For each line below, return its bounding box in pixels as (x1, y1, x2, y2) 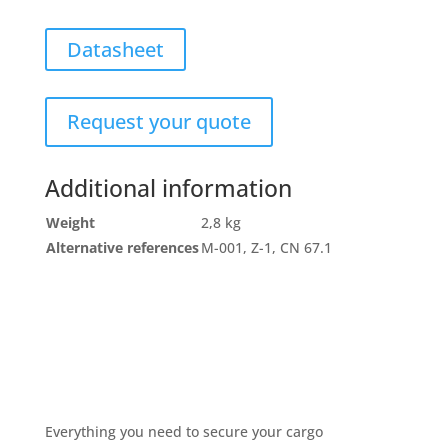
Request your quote (66, 108, 251, 135)
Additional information (44, 172, 292, 204)
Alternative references (45, 238, 199, 257)
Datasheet (66, 36, 164, 63)
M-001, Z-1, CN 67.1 (200, 238, 332, 257)
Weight (45, 213, 95, 232)
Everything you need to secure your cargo (44, 422, 323, 441)
